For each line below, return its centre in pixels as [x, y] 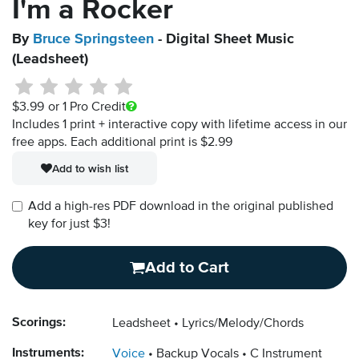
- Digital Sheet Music [224, 40]
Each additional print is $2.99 [151, 143]
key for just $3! [69, 225]
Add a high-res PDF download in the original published [181, 207]
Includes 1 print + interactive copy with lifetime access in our [179, 125]
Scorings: [39, 323]
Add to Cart [187, 268]
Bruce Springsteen [93, 40]
